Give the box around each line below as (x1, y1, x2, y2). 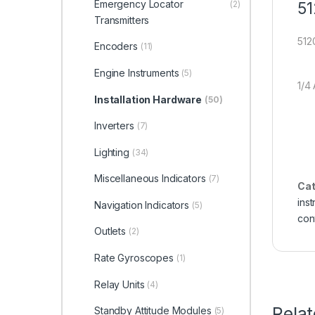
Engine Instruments (94, 66, 179, 79)
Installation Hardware (94, 93, 202, 105)
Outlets (94, 225, 126, 238)
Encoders (94, 40, 138, 53)
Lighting (94, 146, 129, 158)
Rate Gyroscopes (94, 252, 174, 264)
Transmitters (94, 13, 150, 26)
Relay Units (94, 278, 145, 290)
